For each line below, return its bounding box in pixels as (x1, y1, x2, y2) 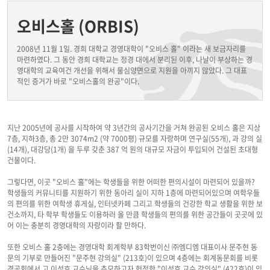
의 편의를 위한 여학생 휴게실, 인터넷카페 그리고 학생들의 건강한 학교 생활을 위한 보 (7, 198, 263, 209)
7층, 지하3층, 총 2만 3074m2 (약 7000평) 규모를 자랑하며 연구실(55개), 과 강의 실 (7, 133, 262, 144)
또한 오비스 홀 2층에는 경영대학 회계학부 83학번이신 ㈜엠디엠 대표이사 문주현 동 (7, 242, 257, 253)
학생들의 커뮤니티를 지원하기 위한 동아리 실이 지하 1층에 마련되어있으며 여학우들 (7, 187, 260, 198)
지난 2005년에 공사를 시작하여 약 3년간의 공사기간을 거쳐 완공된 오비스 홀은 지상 (7, 122, 260, 133)
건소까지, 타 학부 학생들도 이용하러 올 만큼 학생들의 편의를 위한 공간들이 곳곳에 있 (7, 209, 263, 220)
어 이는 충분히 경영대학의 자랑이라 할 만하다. (7, 220, 146, 231)
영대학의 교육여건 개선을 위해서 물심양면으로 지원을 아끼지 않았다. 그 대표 (17, 65, 247, 76)
